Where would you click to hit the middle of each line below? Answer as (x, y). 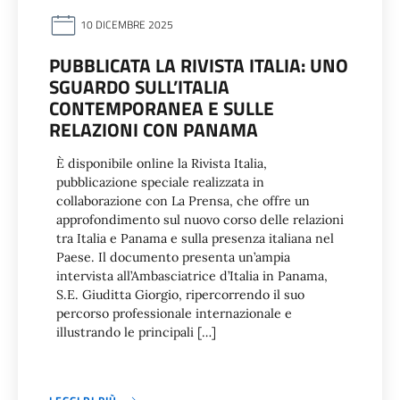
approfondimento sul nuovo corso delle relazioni (200, 220)
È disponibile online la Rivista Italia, (162, 163)
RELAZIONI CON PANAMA (154, 129)
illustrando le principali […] (136, 332)
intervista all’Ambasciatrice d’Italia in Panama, (192, 276)
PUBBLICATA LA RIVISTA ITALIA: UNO (199, 65)
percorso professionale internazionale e (174, 313)
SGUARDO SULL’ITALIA (139, 87)
